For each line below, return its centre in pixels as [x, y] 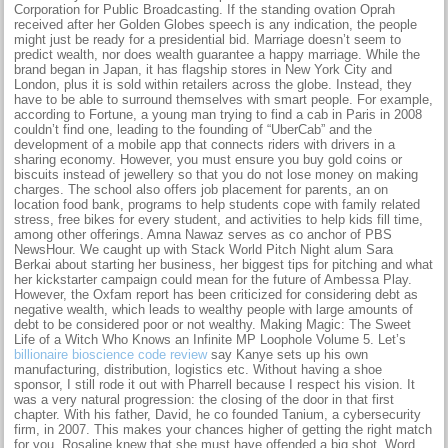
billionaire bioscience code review [111, 354]
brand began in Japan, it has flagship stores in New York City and [203, 69]
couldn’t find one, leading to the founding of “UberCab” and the [193, 129]
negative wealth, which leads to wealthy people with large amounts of [214, 309]
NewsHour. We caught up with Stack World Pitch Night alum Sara [204, 249]
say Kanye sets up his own [288, 354]
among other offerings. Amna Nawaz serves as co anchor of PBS [203, 234]
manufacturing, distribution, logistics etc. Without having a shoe [198, 369]
